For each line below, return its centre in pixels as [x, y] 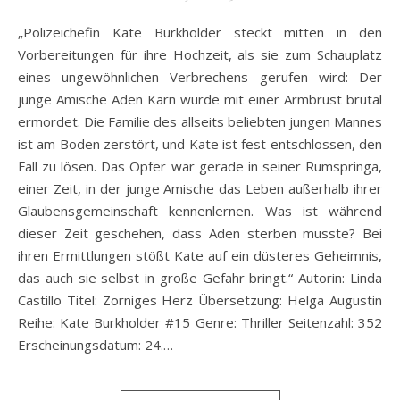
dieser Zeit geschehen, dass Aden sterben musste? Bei [200, 233]
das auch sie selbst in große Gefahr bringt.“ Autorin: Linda [200, 277]
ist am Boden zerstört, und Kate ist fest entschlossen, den [200, 143]
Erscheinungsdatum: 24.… [96, 344]
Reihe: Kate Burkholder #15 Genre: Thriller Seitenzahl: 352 [200, 322]
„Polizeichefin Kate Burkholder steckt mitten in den [25, 32]
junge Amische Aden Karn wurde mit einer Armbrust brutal [200, 99]
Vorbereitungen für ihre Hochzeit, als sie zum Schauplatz [200, 54]
